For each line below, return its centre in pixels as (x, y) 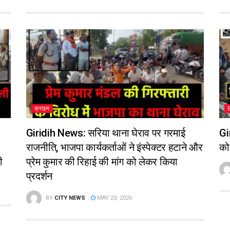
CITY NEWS (70, 198)
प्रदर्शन (39, 176)
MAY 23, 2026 (113, 198)
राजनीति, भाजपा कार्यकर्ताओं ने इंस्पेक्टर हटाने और (114, 147)
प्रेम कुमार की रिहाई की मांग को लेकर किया (102, 161)
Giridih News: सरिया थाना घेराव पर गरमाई (106, 133)
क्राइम (42, 108)
